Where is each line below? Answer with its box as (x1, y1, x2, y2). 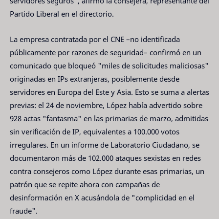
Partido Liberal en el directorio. (10, 8, 114, 19)
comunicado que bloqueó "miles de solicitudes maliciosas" (10, 61, 209, 71)
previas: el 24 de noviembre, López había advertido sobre (10, 100, 202, 110)
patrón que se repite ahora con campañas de (10, 179, 160, 190)
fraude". (10, 206, 38, 216)
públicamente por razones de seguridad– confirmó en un (10, 47, 201, 58)
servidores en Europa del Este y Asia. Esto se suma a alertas (10, 87, 209, 97)
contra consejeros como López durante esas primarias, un (10, 166, 204, 176)
